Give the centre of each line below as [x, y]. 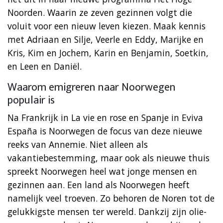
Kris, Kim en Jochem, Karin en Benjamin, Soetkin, [108, 53]
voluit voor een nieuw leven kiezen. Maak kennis [107, 26]
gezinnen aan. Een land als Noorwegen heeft [99, 184]
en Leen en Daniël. [45, 66]
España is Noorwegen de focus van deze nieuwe [105, 131]
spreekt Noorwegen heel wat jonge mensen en [102, 171]
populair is [31, 100]
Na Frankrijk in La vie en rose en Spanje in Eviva [105, 117]
